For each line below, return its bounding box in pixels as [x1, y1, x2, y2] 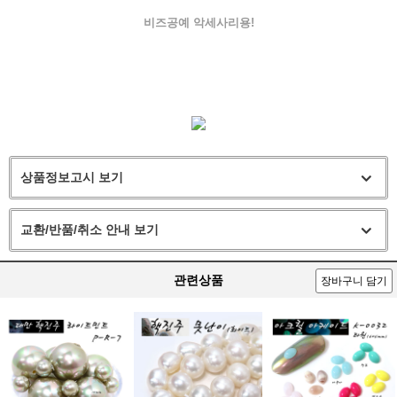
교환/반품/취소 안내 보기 [20, 222, 159, 237]
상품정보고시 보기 [20, 170, 123, 185]
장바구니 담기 [321, 275, 387, 288]
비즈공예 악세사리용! [143, 15, 254, 29]
